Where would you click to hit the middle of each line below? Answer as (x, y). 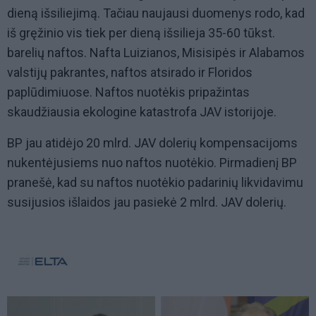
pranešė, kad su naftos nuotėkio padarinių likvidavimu (155, 183)
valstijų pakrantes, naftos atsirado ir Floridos (130, 73)
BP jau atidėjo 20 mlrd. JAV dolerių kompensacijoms (152, 143)
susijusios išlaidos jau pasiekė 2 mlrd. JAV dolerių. (147, 202)
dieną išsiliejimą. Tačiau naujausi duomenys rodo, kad (156, 13)
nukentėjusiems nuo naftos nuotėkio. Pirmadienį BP (152, 163)
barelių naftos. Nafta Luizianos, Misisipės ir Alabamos (156, 53)
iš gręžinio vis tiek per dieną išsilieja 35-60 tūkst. (141, 33)
